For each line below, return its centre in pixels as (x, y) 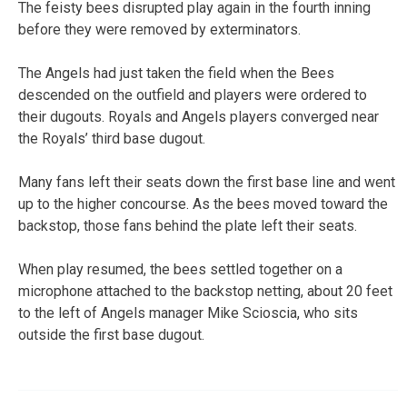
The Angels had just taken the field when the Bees (176, 73)
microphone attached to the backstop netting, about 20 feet (205, 291)
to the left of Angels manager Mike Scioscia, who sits (188, 313)
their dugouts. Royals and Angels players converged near (199, 116)
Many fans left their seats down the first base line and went (207, 182)
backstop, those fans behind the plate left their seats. (188, 225)
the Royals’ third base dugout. (112, 138)
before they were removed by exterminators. (159, 29)
